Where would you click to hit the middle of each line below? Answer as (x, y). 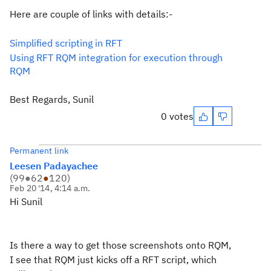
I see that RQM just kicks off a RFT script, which (113, 260)
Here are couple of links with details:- (91, 14)
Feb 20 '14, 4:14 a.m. (50, 188)
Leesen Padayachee (54, 166)
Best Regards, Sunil (52, 99)
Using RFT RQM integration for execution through (116, 57)
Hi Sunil (26, 201)
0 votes (177, 116)
